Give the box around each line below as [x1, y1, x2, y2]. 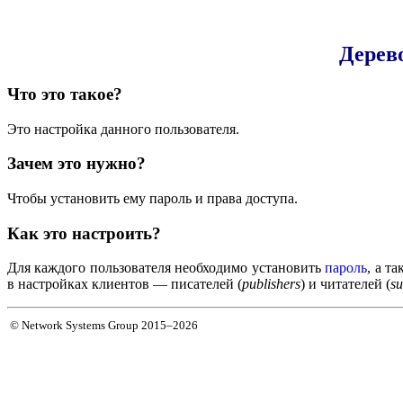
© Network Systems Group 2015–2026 [10, 318, 198, 333]
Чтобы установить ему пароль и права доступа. [7, 190, 298, 206]
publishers [242, 276, 300, 292]
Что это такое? [7, 84, 122, 103]
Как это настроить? [7, 223, 161, 243]
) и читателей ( [300, 276, 390, 292]
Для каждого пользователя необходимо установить [7, 260, 326, 276]
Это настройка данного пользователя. [7, 121, 239, 137]
